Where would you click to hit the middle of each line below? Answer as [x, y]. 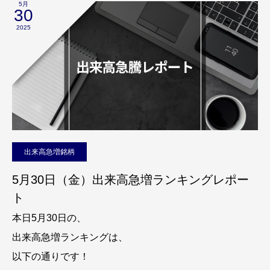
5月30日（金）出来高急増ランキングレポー [130, 179]
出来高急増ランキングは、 [70, 237]
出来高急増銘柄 [49, 152]
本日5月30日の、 [49, 218]
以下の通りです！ [51, 256]
